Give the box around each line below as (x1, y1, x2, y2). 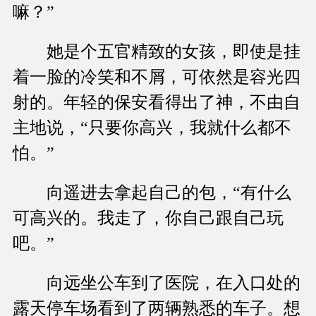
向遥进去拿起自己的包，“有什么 (13, 183, 291, 202)
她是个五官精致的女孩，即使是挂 (13, 42, 300, 61)
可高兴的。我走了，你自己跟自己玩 (13, 209, 284, 228)
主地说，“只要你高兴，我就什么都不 (13, 119, 291, 138)
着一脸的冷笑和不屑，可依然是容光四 (13, 68, 300, 87)
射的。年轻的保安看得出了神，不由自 (13, 93, 300, 112)
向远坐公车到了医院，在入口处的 (13, 274, 300, 293)
